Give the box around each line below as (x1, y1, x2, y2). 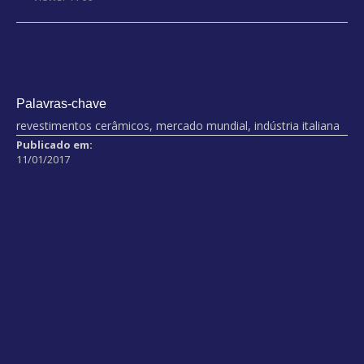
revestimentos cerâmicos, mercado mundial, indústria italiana (16, 118, 340, 133)
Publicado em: (16, 137, 93, 152)
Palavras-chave (16, 97, 106, 110)
